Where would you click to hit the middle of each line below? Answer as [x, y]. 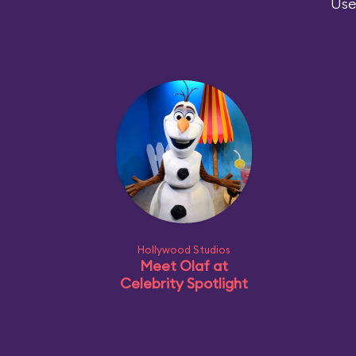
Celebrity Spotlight [184, 283]
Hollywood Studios [184, 249]
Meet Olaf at [184, 265]
